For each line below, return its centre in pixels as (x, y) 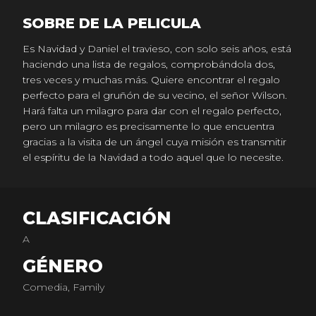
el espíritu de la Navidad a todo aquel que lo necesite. (153, 157)
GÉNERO (63, 266)
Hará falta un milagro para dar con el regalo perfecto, (152, 111)
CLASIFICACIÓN (97, 218)
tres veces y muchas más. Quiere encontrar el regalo (151, 80)
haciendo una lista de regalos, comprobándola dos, (149, 64)
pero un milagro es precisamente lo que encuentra (148, 126)
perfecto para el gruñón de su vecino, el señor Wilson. (155, 95)
